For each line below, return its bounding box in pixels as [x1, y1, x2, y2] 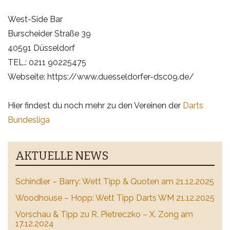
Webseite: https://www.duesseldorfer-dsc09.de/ [8, 72, 194, 82]
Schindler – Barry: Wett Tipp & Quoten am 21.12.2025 [15, 176, 214, 186]
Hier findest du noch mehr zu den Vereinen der [8, 101, 183, 110]
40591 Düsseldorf [8, 43, 75, 53]
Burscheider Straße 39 [8, 29, 91, 39]
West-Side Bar [8, 14, 63, 24]
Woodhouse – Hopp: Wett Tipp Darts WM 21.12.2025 [15, 193, 215, 203]
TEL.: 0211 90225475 [8, 57, 86, 67]
